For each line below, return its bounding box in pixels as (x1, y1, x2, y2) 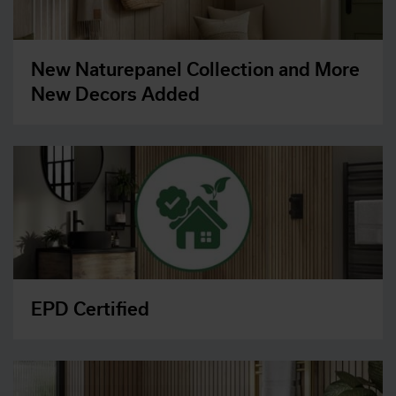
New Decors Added (31, 84, 200, 105)
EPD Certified (31, 298, 149, 319)
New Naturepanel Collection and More (31, 59, 360, 80)
